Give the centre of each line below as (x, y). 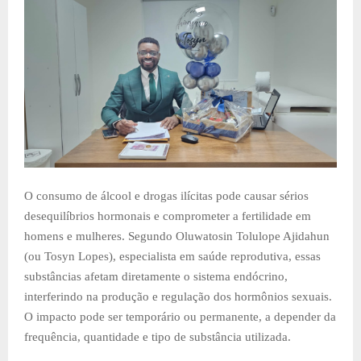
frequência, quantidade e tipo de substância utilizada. (158, 336)
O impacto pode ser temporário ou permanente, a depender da (180, 316)
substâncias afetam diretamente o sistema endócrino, (156, 276)
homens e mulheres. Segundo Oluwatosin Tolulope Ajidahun (177, 236)
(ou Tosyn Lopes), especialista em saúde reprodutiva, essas (172, 256)
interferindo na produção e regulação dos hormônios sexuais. (178, 296)
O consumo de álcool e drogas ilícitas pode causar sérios (166, 195)
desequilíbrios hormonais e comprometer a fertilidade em (168, 216)
